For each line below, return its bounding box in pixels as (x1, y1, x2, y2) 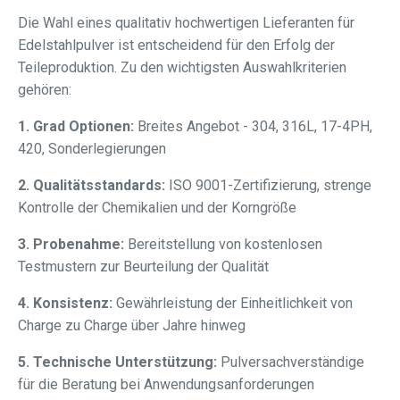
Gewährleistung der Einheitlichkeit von (112, 295, 353, 312)
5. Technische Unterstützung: (18, 354, 217, 371)
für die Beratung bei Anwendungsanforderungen (18, 376, 314, 394)
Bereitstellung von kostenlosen (124, 236, 322, 254)
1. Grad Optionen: (18, 118, 134, 136)
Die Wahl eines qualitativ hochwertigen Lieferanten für (18, 14, 354, 32)
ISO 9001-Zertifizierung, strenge (165, 177, 371, 195)
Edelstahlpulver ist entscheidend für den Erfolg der (18, 37, 335, 54)
